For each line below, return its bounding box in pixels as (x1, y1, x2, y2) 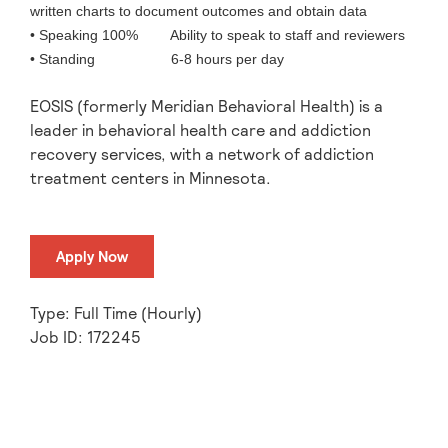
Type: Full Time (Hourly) (30, 303, 202, 325)
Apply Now (56, 247, 128, 267)
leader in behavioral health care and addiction (30, 119, 371, 141)
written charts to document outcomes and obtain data (30, 2, 367, 19)
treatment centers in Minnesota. (30, 167, 271, 189)
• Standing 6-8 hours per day (30, 50, 284, 67)
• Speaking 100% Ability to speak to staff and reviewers (30, 26, 405, 43)
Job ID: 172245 (30, 327, 141, 349)
